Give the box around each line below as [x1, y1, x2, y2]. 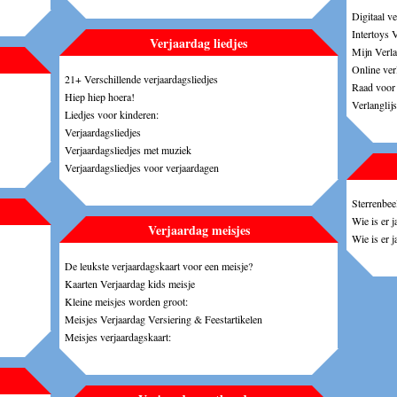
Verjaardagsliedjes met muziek [65, 142, 191, 157]
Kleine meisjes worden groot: [65, 293, 188, 308]
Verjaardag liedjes [150, 33, 247, 52]
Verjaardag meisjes [147, 220, 250, 239]
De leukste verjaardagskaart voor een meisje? [65, 258, 253, 273]
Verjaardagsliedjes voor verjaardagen [65, 160, 219, 175]
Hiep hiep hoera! [65, 89, 135, 104]
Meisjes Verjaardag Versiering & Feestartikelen [65, 311, 262, 326]
